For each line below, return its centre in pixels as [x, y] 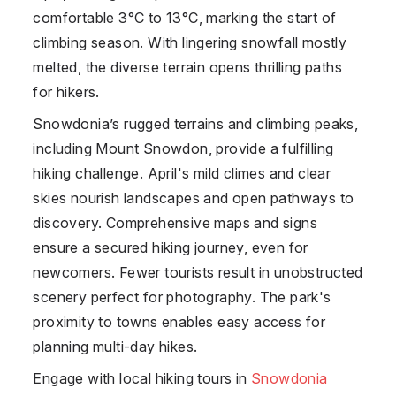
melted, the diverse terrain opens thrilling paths [187, 67]
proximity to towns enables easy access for [179, 321]
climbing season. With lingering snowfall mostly [190, 42]
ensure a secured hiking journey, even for [171, 247]
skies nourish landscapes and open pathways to [194, 198]
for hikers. [66, 91]
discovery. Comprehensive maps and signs [175, 222]
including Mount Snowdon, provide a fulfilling [183, 148]
